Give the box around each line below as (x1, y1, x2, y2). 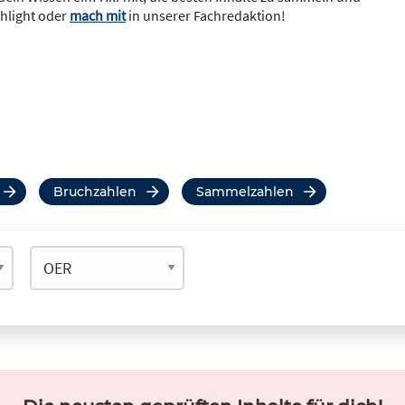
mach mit (70, 6, 126, 24)
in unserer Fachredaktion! (126, 6, 286, 24)
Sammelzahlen (204, 183, 294, 200)
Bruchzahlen (63, 183, 137, 200)
